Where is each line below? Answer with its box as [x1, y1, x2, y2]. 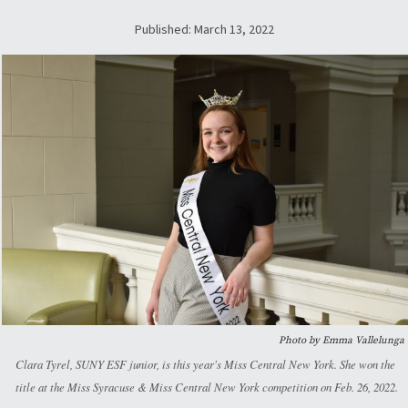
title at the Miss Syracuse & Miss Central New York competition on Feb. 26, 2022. [15, 379, 398, 395]
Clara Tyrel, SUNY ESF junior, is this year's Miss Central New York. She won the [15, 356, 395, 372]
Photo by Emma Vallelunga [279, 333, 404, 348]
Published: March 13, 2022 [134, 20, 274, 39]
